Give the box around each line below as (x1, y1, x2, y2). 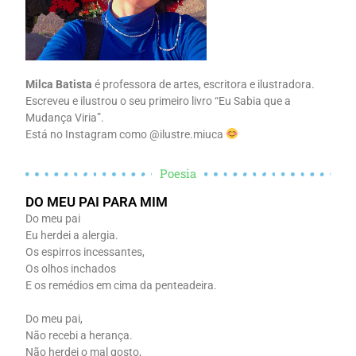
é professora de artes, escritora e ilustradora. (92, 77, 315, 91)
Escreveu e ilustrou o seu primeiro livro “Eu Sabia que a (25, 94, 292, 107)
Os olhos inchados (25, 261, 117, 275)
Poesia (160, 165, 196, 182)
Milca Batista (25, 77, 93, 91)
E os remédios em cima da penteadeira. (25, 278, 218, 292)
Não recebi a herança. (25, 328, 133, 342)
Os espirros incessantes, (25, 245, 145, 258)
